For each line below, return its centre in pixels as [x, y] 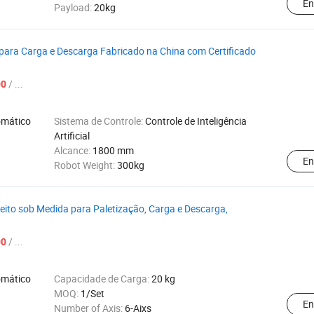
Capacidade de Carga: [103, 279]
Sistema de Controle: [100, 121]
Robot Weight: [86, 165]
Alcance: [73, 150]
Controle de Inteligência [196, 121]
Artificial [72, 136]
